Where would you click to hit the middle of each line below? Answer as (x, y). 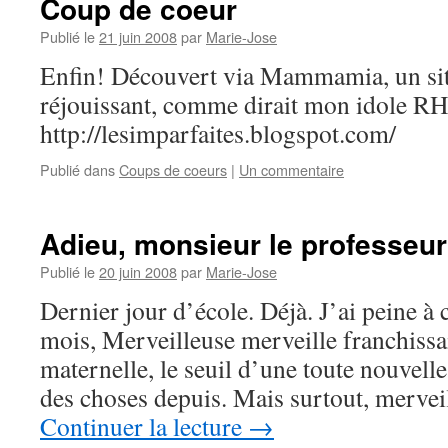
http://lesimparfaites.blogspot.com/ (218, 133)
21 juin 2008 (138, 36)
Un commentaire (291, 169)
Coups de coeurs (173, 169)
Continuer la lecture (144, 426)
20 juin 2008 (138, 271)
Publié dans (77, 169)
